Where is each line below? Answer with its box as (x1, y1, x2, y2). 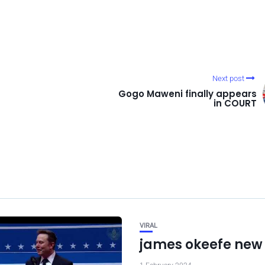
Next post (212, 74, 244, 83)
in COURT (214, 97, 257, 110)
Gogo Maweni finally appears (118, 88, 257, 101)
